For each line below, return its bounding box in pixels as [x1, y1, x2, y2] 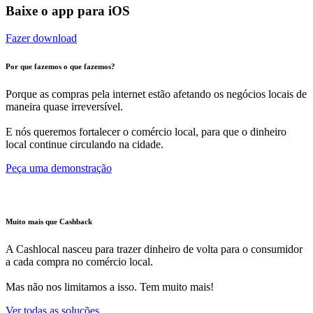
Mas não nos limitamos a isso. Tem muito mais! [6, 280, 214, 293]
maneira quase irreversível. [6, 100, 123, 112]
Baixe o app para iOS [6, 3, 130, 18]
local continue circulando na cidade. [6, 138, 163, 150]
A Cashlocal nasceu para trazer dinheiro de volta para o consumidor [6, 242, 303, 255]
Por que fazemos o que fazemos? [6, 61, 115, 71]
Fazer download [6, 31, 77, 44]
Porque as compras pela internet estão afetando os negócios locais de [6, 87, 307, 100]
